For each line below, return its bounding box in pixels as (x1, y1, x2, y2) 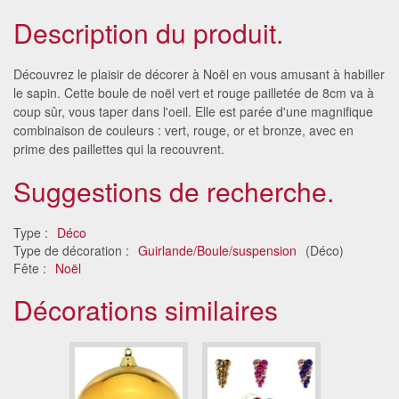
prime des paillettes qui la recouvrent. (13, 139, 224, 158)
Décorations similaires (13, 289, 278, 329)
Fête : (13, 258, 50, 277)
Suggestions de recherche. (13, 171, 334, 210)
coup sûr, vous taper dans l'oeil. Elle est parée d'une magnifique (13, 102, 373, 120)
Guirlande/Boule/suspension (138, 240, 297, 259)
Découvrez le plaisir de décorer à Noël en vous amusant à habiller (13, 64, 385, 83)
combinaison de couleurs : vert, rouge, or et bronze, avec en (13, 120, 354, 139)
